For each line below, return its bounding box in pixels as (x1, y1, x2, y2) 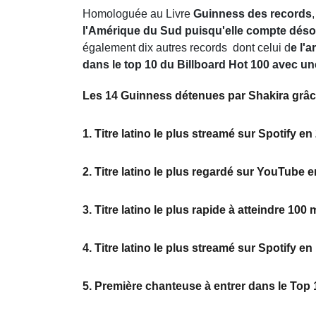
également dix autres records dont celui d (83, 42, 291, 54)
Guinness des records (193, 8, 312, 20)
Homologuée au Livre (83, 8, 193, 20)
